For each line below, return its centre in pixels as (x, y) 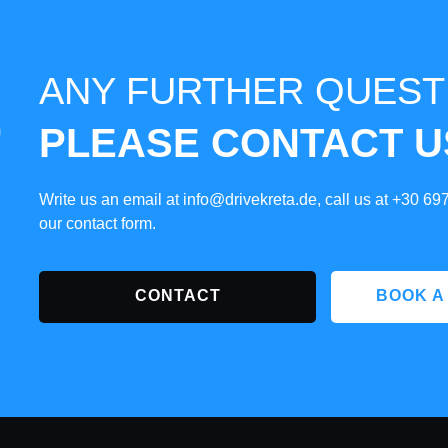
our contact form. (97, 223)
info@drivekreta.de (249, 199)
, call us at (354, 199)
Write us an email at (110, 199)
